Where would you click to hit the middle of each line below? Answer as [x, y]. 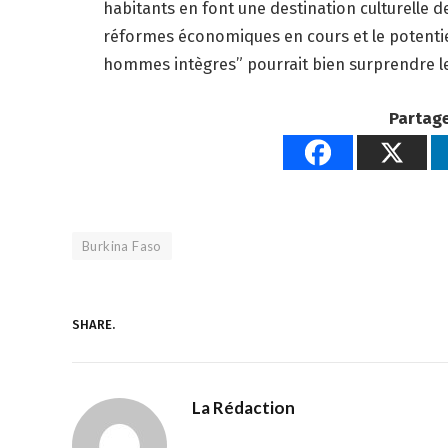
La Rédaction [243, 408]
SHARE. [93, 324]
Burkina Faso [122, 246]
